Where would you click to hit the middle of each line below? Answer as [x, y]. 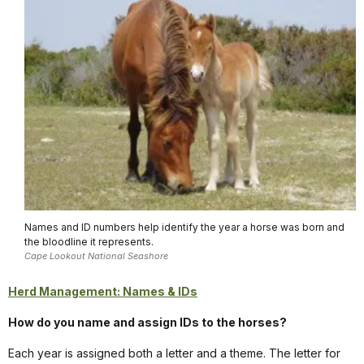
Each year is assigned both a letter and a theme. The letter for [174, 353]
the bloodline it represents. [89, 241]
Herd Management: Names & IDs [103, 292]
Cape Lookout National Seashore [96, 256]
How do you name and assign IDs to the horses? [147, 323]
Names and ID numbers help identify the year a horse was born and [184, 227]
